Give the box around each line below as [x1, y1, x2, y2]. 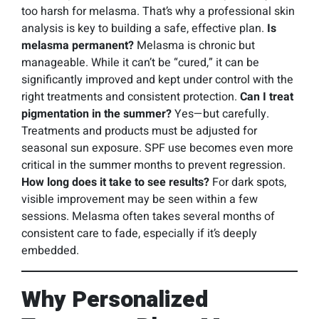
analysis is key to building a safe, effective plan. [21, 20, 267, 37]
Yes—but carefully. [172, 105, 269, 122]
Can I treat [240, 88, 293, 105]
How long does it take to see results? [21, 174, 209, 191]
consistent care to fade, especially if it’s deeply [21, 225, 257, 242]
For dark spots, [209, 174, 286, 191]
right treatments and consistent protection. [21, 88, 240, 105]
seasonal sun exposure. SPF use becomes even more [21, 140, 293, 157]
